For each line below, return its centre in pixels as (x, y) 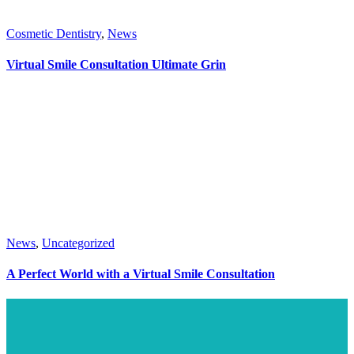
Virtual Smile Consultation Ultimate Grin (116, 64)
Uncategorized (78, 243)
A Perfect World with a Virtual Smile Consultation (141, 274)
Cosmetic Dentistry (54, 33)
